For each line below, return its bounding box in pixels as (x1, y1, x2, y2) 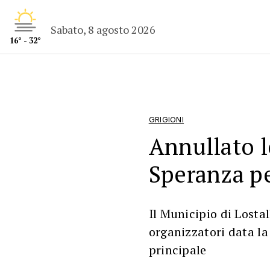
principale (148, 242, 207, 258)
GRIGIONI (148, 115, 184, 124)
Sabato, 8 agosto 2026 (51, 22, 156, 37)
